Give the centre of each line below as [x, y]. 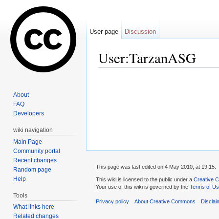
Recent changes [35, 160]
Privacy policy [112, 202]
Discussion [141, 32]
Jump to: [113, 71]
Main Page [28, 142]
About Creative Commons [165, 202]
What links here [34, 207]
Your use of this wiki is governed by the [143, 187]
